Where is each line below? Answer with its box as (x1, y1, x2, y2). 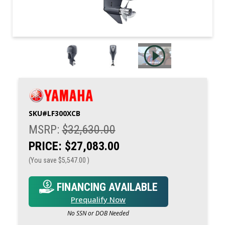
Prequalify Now (71, 194, 126, 204)
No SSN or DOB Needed (67, 208, 129, 217)
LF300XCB (47, 108, 80, 118)
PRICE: (28, 139, 62, 153)
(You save (28, 156, 57, 164)
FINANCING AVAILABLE (54, 180, 158, 193)
